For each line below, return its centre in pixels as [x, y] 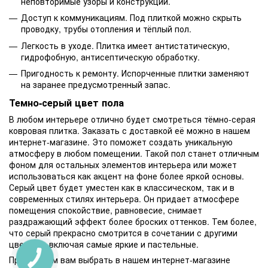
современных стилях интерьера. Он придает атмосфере [124, 199]
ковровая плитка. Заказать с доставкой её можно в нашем [130, 131]
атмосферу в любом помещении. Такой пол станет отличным [134, 153]
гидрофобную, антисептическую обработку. [110, 57]
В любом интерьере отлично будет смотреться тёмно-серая [132, 119]
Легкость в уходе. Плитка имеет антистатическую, [125, 45]
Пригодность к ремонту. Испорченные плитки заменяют [135, 73]
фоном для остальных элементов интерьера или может [123, 165]
